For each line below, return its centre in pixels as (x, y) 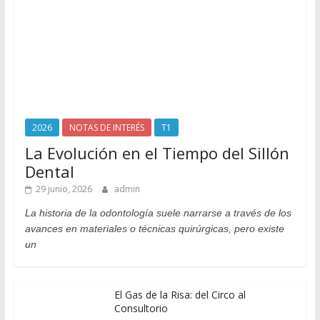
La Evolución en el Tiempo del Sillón (157, 152)
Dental (49, 171)
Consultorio (141, 308)
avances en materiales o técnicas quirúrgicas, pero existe (154, 228)
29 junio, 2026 (64, 189)
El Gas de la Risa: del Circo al (180, 294)
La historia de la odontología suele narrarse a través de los (158, 212)
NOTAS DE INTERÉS (106, 127)
